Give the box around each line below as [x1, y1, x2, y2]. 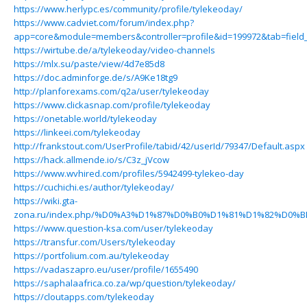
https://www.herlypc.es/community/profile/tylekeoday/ [14, 3, 243, 15]
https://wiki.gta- [14, 195, 77, 207]
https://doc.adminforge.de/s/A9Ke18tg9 [14, 71, 177, 84]
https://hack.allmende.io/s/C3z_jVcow [14, 153, 169, 166]
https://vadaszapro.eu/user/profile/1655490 [14, 263, 198, 275]
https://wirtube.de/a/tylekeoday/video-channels [14, 44, 215, 56]
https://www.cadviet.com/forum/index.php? [14, 16, 194, 29]
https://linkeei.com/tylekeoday [14, 126, 140, 138]
